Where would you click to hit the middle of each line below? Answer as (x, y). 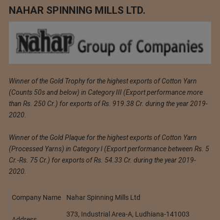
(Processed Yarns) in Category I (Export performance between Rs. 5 (109, 149)
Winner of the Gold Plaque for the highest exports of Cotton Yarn (103, 138)
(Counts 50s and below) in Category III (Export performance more (106, 92)
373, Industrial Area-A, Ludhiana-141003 (128, 214)
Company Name (36, 198)
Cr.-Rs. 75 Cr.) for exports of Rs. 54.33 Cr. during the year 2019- (102, 160)
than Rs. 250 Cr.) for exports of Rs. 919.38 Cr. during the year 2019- (108, 103)
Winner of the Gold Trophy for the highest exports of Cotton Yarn (103, 81)
